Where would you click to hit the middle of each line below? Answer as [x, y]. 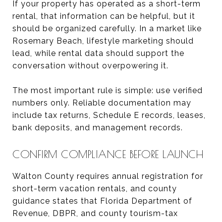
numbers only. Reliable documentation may [102, 103]
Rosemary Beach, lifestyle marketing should [103, 41]
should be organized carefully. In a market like [107, 28]
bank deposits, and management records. [98, 127]
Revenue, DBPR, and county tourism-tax [95, 213]
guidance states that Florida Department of [102, 201]
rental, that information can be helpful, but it [104, 16]
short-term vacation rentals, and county [95, 188]
